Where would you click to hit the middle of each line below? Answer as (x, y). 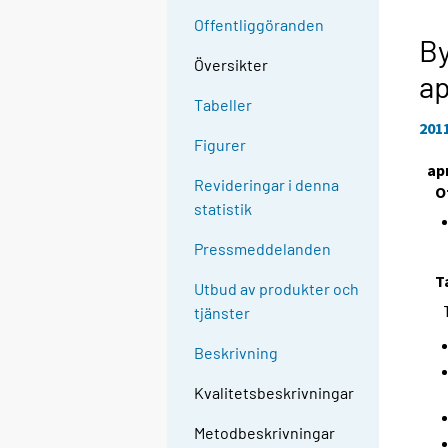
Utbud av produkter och (277, 289)
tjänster (222, 313)
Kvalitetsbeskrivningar (274, 393)
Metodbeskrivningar (265, 433)
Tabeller (223, 105)
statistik (223, 209)
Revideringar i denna (267, 185)
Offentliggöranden (259, 25)
